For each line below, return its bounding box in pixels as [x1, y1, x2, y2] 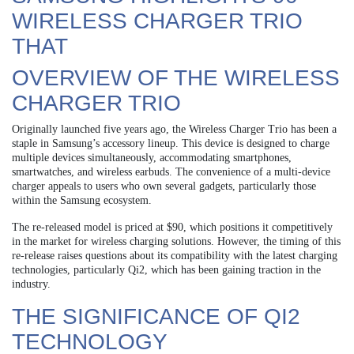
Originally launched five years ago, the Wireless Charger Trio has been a [12, 123, 337, 136]
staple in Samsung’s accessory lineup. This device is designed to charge [12, 137, 330, 150]
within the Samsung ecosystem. [12, 194, 152, 207]
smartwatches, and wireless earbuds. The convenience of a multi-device [12, 166, 330, 179]
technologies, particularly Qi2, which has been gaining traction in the [12, 264, 321, 277]
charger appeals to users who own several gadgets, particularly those [12, 180, 316, 193]
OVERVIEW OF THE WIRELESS [12, 66, 340, 91]
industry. [12, 278, 51, 291]
